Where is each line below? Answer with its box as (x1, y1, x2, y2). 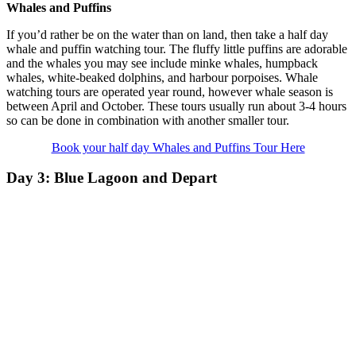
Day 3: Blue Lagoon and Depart (6, 169, 217, 187)
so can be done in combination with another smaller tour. (6, 113, 289, 127)
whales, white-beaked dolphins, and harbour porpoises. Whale (6, 70, 318, 84)
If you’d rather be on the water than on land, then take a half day (6, 27, 328, 41)
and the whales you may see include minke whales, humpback (6, 56, 318, 70)
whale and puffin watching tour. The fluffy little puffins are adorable (6, 41, 347, 56)
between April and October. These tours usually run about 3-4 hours (6, 99, 346, 113)
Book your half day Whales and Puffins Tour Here (51, 140, 305, 154)
